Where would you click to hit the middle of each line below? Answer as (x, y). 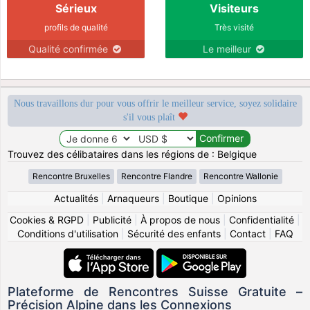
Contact (247, 233)
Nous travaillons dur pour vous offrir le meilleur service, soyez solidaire (155, 103)
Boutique (188, 198)
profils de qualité (76, 27)
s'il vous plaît (150, 117)
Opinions (237, 198)
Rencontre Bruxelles (71, 176)
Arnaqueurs (133, 198)
